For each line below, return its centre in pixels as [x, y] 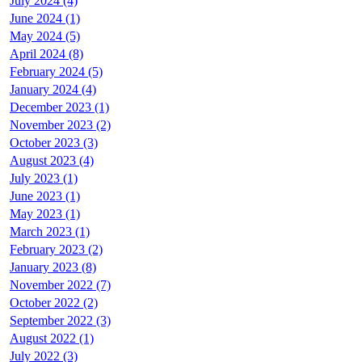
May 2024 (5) [45, 36]
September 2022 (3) [60, 321]
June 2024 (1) [45, 19]
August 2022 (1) [52, 339]
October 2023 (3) [54, 143]
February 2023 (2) [56, 250]
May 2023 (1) [45, 214]
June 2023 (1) [45, 196]
